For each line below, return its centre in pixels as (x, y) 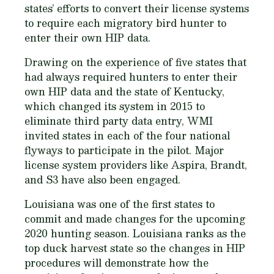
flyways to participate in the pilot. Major (124, 150)
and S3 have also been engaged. (102, 180)
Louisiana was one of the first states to (120, 204)
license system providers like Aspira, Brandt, (136, 165)
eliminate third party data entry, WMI (119, 121)
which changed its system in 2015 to (115, 106)
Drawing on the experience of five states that (135, 62)
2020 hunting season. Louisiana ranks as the (135, 234)
